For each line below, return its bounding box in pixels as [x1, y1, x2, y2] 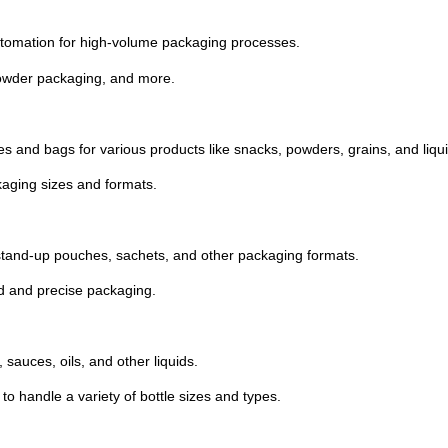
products [150, 140, 209, 157]
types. [243, 388, 281, 405]
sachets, [116, 246, 173, 263]
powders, [286, 140, 348, 157]
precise [37, 282, 87, 299]
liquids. [154, 352, 198, 369]
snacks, [234, 140, 286, 157]
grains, [348, 140, 395, 157]
